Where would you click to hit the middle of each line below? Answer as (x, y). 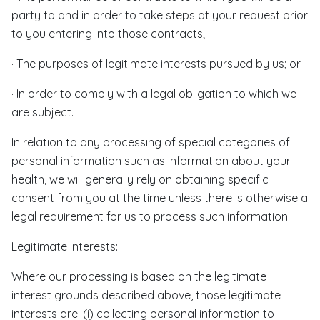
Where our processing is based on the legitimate (139, 276)
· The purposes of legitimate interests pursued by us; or (156, 64)
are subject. (42, 112)
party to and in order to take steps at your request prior (160, 15)
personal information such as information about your (151, 161)
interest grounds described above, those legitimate (146, 295)
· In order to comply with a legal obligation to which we (154, 94)
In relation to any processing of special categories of (151, 142)
